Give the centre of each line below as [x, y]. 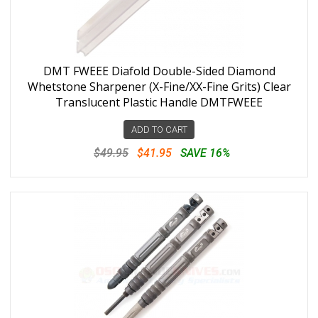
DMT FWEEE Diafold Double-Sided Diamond [159, 71]
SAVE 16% [205, 153]
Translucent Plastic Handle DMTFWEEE [159, 102]
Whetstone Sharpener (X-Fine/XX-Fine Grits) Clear [159, 87]
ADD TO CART [159, 130]
